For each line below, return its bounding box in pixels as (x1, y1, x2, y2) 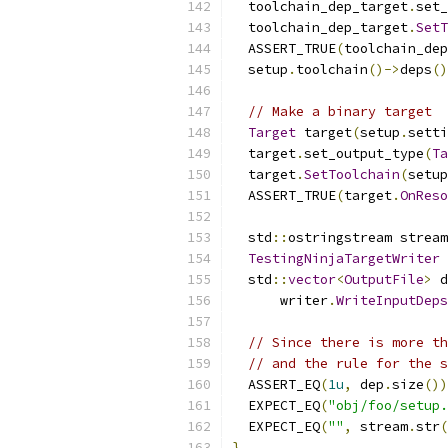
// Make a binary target (248, 103, 432, 120)
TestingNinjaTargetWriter (248, 250, 440, 267)
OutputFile (344, 271, 424, 288)
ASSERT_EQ (232, 376, 320, 393)
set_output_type (304, 145, 424, 162)
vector (288, 271, 336, 288)
